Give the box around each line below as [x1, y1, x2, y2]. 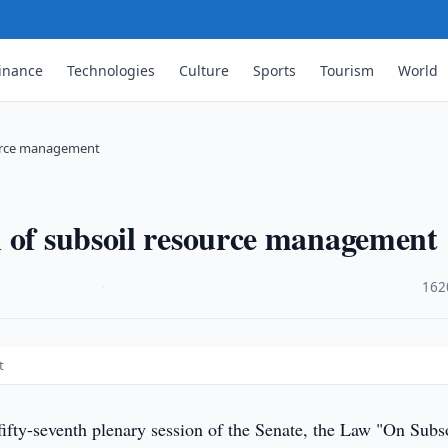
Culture [179, 60, 230, 80]
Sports [253, 60, 297, 80]
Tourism [320, 60, 375, 80]
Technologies [67, 60, 156, 80]
